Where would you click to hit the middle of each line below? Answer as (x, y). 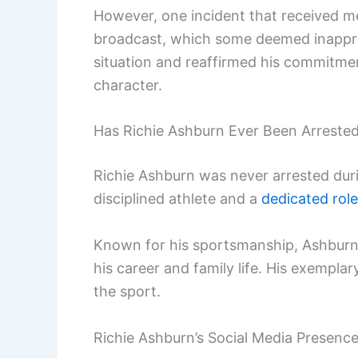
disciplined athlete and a (177, 199)
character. (128, 85)
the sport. (127, 292)
